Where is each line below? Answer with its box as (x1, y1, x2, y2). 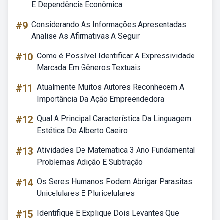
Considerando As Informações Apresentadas (31, 20, 186, 29)
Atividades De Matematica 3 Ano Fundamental (37, 145, 195, 155)
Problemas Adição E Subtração (37, 157, 143, 166)
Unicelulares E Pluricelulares (37, 189, 135, 198)
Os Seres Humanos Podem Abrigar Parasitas (37, 177, 192, 186)
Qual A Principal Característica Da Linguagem (37, 114, 191, 123)
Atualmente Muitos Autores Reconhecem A (37, 82, 184, 92)
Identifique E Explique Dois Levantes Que (37, 208, 179, 218)
